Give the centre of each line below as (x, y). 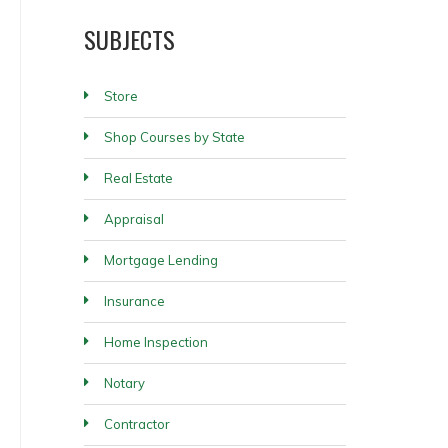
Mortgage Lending (160, 260)
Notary (124, 383)
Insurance (134, 301)
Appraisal (133, 219)
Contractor (136, 424)
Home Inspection (155, 342)
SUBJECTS (129, 39)
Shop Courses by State (174, 137)
